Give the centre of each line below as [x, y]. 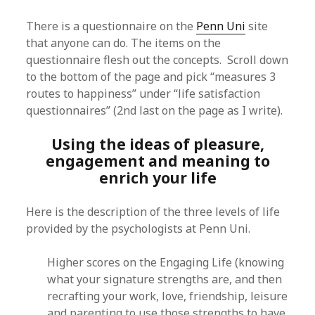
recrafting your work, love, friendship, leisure [168, 296]
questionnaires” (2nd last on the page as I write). [155, 110]
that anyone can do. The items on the [124, 43]
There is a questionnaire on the [111, 26]
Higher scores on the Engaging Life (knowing [166, 262]
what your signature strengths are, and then [165, 279]
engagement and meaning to [157, 161]
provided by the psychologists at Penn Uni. [139, 229]
